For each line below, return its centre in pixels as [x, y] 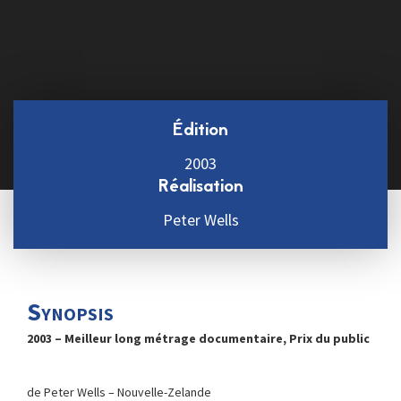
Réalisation [200, 187]
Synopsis [70, 311]
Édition [200, 131]
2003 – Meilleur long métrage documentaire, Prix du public [198, 338]
